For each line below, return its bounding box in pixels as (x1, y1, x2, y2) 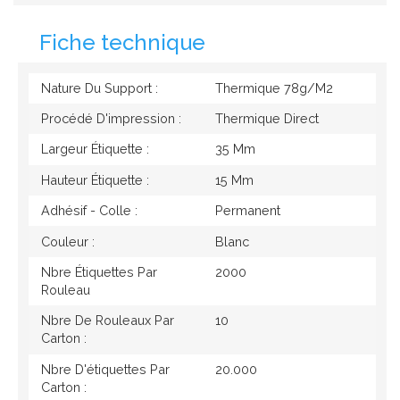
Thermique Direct (214, 111, 319, 127)
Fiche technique (39, 29, 205, 55)
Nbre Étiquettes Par (40, 263, 157, 279)
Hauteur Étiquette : (40, 171, 149, 187)
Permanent (214, 203, 280, 219)
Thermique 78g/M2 (214, 79, 333, 96)
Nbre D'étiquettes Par (40, 361, 170, 377)
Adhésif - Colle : (40, 203, 137, 219)
